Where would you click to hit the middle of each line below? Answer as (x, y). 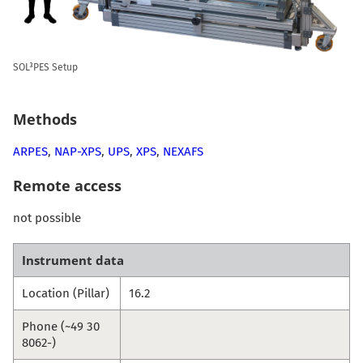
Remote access (67, 186)
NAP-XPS (78, 152)
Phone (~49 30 (61, 327)
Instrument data (73, 261)
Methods (45, 120)
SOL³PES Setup (45, 68)
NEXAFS (183, 152)
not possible (47, 218)
